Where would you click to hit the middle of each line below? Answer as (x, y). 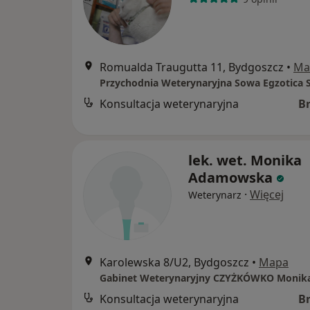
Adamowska (230, 178)
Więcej (267, 195)
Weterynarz (215, 195)
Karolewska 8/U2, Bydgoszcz (174, 263)
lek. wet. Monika (245, 161)
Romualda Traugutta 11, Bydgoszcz (192, 67)
